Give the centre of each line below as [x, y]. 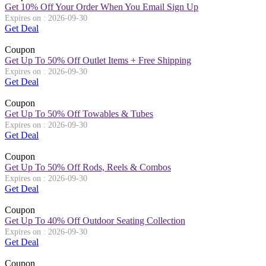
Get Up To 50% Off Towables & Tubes [79, 113]
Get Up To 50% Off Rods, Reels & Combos [88, 167]
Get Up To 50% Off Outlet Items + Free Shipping [98, 60]
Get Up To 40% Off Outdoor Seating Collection [95, 220]
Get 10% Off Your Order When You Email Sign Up [102, 7]
